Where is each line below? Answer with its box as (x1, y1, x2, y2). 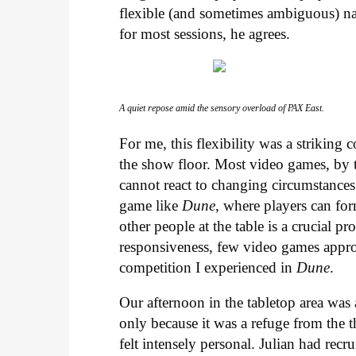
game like (119, 196, 183, 214)
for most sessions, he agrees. (119, 25, 291, 43)
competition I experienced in (119, 258, 297, 276)
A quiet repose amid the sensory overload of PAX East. (119, 103, 325, 114)
